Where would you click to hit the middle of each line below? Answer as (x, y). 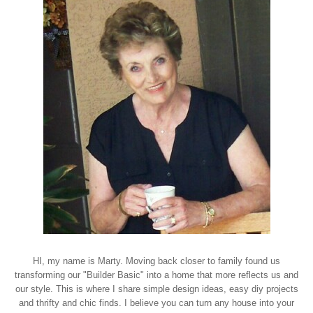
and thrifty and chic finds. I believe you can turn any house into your (156, 303)
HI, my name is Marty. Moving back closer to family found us (156, 261)
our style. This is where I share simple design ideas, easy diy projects (156, 289)
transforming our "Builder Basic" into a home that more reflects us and (156, 275)
